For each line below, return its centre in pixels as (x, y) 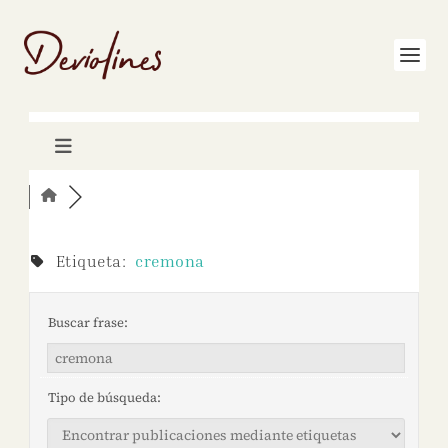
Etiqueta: (91, 261)
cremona (170, 261)
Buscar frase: (86, 322)
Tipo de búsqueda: (102, 397)
